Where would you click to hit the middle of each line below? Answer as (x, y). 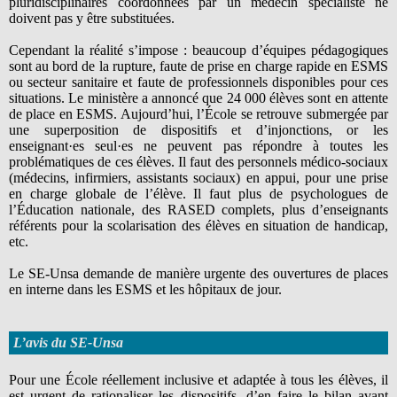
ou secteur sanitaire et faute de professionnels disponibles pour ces (198, 82)
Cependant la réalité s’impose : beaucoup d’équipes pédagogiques (198, 50)
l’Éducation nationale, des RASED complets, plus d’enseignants (198, 209)
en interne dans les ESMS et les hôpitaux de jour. (145, 289)
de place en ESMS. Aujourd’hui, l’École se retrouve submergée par (198, 113)
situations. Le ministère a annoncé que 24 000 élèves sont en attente (198, 97)
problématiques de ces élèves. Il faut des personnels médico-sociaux (198, 161)
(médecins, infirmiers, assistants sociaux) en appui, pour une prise (198, 177)
